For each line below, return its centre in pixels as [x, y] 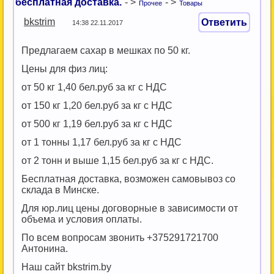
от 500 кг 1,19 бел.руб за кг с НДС [97, 124]
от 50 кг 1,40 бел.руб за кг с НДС [94, 87]
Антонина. [45, 249]
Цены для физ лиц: [65, 69]
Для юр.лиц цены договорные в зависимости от [130, 208]
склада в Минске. [60, 190]
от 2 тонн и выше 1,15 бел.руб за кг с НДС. [117, 161]
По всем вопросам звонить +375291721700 [120, 238]
